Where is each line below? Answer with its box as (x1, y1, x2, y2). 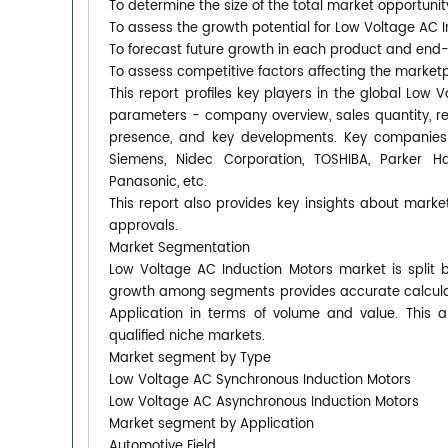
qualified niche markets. (109, 325, 265, 347)
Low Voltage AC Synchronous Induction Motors (109, 369, 411, 391)
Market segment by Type (109, 347, 271, 369)
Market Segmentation (109, 237, 250, 259)
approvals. (109, 215, 178, 237)
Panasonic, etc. (109, 171, 207, 193)
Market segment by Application (109, 413, 314, 435)
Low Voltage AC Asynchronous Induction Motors (109, 391, 419, 413)
